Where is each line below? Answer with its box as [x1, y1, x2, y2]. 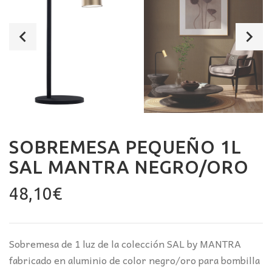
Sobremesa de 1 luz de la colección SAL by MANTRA [9, 235, 241, 251]
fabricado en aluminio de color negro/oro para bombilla [9, 251, 260, 268]
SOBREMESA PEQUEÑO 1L [9, 136, 242, 157]
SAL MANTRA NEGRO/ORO [9, 156, 249, 177]
